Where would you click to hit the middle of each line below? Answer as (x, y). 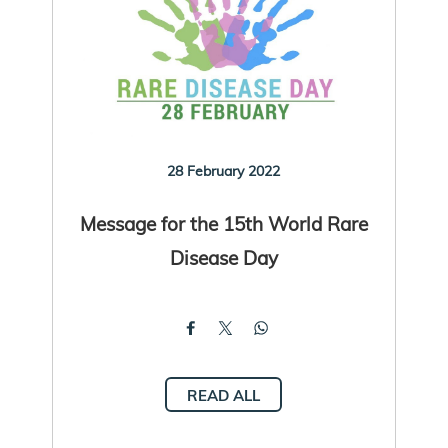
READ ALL (224, 395)
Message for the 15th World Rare (223, 223)
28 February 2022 (224, 170)
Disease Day (223, 257)
